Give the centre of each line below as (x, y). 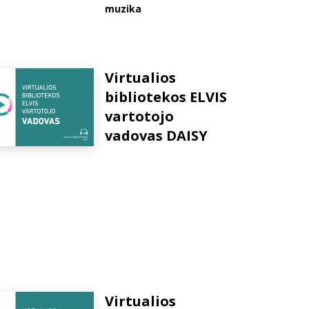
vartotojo (139, 116)
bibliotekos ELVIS (166, 97)
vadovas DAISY (156, 136)
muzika (123, 9)
